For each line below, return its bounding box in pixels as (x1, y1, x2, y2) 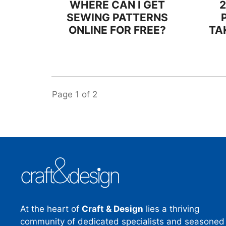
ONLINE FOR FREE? (69, 24, 166, 36)
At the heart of (20, 203, 82, 214)
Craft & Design (82, 203, 143, 214)
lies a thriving (143, 203, 199, 214)
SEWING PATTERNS (67, 11, 168, 24)
